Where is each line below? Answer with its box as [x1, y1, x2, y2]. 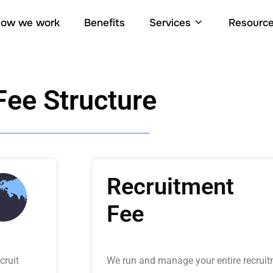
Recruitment [107, 172, 234, 200]
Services [149, 16, 191, 30]
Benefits [83, 16, 125, 30]
